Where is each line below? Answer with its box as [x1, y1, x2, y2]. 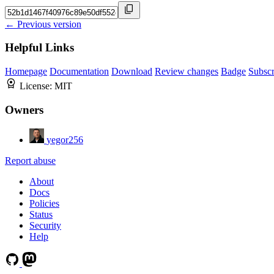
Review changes [155, 66, 218, 77]
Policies [29, 198, 59, 209]
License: [20, 81, 54, 92]
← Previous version [5, 18, 81, 29]
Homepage [5, 66, 47, 77]
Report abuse [5, 155, 56, 166]
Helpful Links [5, 41, 74, 54]
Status [29, 209, 53, 220]
